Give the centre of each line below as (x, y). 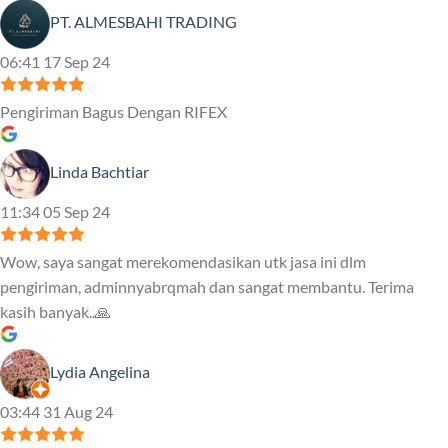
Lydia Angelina (100, 372)
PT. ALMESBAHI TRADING (143, 22)
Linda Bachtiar (99, 172)
